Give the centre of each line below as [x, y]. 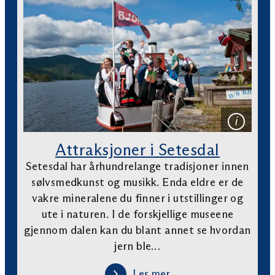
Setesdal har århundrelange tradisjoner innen [137, 166]
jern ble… [137, 246]
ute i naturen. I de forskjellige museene [137, 214]
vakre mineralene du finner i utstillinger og [137, 198]
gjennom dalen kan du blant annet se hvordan [137, 230]
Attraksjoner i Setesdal [137, 149]
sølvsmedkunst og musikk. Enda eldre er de [137, 182]
